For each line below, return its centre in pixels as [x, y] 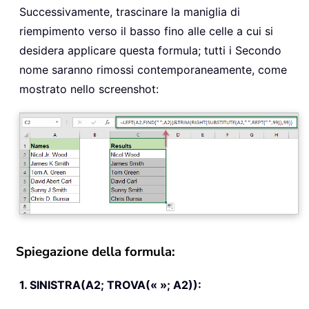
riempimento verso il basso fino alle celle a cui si [146, 31]
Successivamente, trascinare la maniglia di [130, 11]
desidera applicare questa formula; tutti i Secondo [150, 50]
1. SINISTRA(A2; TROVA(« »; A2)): [110, 285]
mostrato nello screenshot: [89, 89]
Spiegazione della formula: [96, 251]
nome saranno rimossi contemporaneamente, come [153, 69]
